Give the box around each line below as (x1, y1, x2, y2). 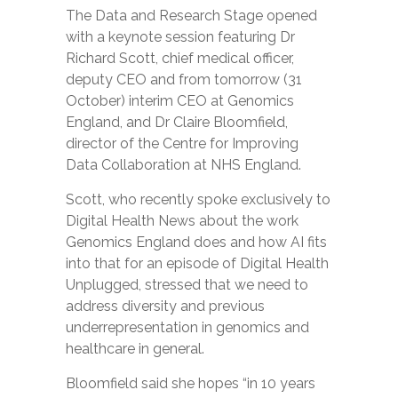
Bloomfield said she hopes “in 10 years (66, 375, 315, 392)
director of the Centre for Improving (66, 135, 298, 152)
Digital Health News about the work (66, 212, 298, 229)
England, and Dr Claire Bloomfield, (66, 114, 288, 131)
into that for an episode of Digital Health (66, 255, 329, 272)
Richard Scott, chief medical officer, (66, 50, 294, 67)
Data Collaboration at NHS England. (66, 156, 301, 173)
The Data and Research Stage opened (66, 7, 317, 24)
